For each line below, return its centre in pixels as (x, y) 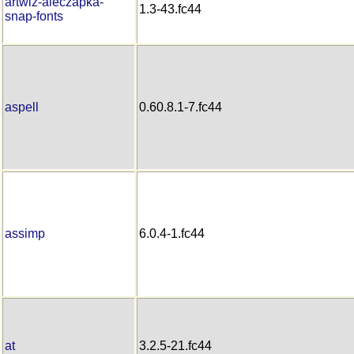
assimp (25, 233)
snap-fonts (34, 16)
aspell (22, 107)
